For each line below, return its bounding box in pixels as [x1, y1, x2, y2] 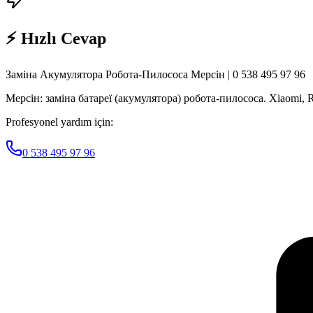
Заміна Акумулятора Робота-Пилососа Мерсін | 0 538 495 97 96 [6, 68, 305, 80]
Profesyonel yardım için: [6, 115, 113, 128]
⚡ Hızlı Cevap [6, 29, 106, 48]
